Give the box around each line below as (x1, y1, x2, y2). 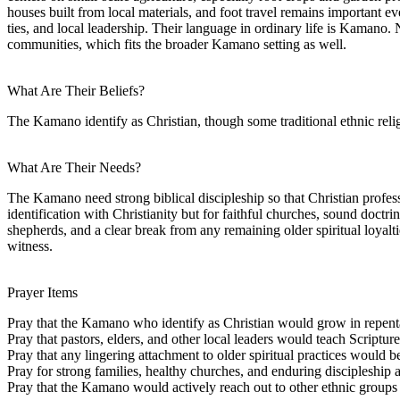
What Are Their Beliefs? (7, 82, 145, 98)
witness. (7, 237, 53, 254)
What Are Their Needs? (7, 159, 141, 175)
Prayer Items (7, 284, 78, 300)
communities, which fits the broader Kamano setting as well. (7, 36, 346, 52)
